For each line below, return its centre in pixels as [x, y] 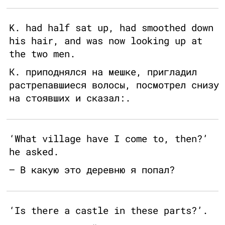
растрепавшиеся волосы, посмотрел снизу [114, 85]
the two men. [42, 54]
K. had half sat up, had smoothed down [111, 28]
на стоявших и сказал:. [70, 98]
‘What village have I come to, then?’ [108, 139]
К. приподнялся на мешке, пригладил [103, 72]
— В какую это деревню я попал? [92, 170]
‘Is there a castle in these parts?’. [108, 210]
